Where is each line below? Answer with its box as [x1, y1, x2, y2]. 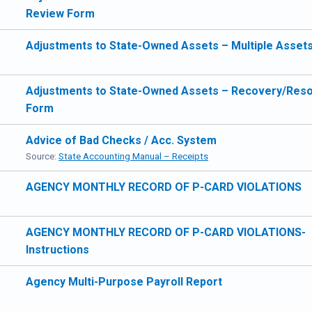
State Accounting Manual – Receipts [58, 151, 208, 162]
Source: [26, 151, 58, 162]
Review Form [26, 7, 95, 20]
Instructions [26, 243, 89, 256]
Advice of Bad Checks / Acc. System [26, 134, 217, 147]
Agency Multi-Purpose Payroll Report [26, 275, 222, 288]
